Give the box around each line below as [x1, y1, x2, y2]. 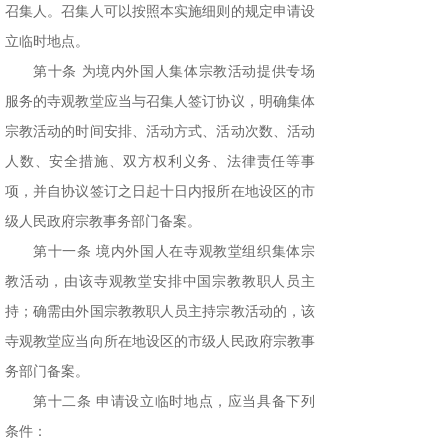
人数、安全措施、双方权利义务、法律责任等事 [5, 154, 315, 170]
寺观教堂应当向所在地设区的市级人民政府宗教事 [5, 334, 315, 350]
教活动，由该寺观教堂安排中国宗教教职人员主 [5, 274, 315, 290]
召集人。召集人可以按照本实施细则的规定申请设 [5, 4, 315, 20]
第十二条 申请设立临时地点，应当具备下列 [33, 394, 315, 410]
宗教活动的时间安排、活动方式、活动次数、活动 [5, 124, 315, 140]
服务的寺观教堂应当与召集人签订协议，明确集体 [5, 94, 315, 110]
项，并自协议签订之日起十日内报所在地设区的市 [5, 184, 315, 200]
